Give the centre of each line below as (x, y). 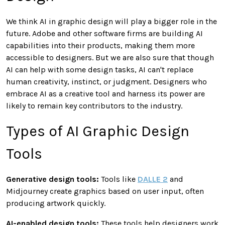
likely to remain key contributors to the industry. (94, 105)
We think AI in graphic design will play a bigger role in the (111, 21)
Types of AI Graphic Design (98, 131)
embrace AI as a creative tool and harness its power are (105, 93)
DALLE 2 (153, 179)
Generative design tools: (52, 179)
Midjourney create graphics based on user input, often (105, 191)
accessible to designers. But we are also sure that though (110, 57)
